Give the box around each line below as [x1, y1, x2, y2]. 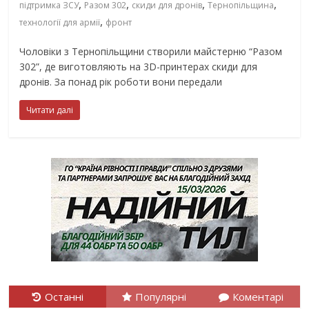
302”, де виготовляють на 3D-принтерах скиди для [19, 60, 258, 73]
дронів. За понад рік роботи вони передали [19, 75, 223, 88]
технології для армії [19, 17, 101, 28]
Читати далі [26, 104, 74, 116]
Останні [44, 290, 83, 303]
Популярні [135, 290, 187, 303]
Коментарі [232, 290, 284, 303]
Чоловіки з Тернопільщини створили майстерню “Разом [19, 45, 283, 58]
